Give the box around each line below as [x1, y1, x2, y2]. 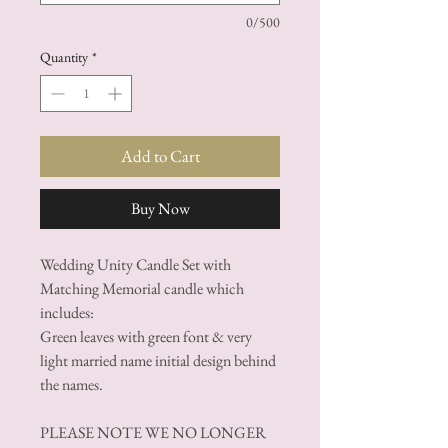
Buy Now [130, 197, 190, 219]
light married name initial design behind [40, 349, 276, 371]
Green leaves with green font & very [40, 325, 252, 347]
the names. [40, 373, 103, 395]
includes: [40, 301, 94, 323]
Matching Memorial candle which [40, 277, 244, 299]
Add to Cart [120, 144, 200, 167]
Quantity [40, 47, 88, 66]
